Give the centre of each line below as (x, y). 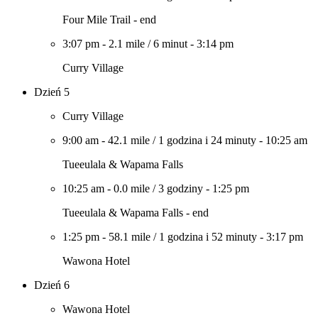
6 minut (170, 44)
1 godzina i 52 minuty (208, 237)
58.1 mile (130, 237)
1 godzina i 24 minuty (207, 140)
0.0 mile (132, 188)
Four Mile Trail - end (109, 20)
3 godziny (181, 188)
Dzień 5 (52, 92)
